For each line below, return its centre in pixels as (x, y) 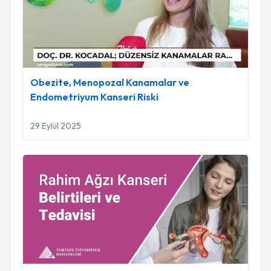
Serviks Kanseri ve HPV (71, 162)
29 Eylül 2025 (56, 126)
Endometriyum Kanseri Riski (94, 97)
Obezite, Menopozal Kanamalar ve (110, 82)
